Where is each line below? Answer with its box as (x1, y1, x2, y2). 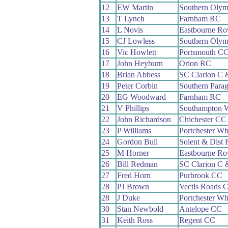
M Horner (117, 148, 149, 157)
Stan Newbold (117, 204, 163, 213)
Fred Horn (117, 170, 151, 180)
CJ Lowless (117, 36, 155, 45)
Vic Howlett (117, 47, 156, 56)
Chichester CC (179, 115, 226, 124)
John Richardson (117, 115, 171, 124)
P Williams (117, 126, 151, 135)
